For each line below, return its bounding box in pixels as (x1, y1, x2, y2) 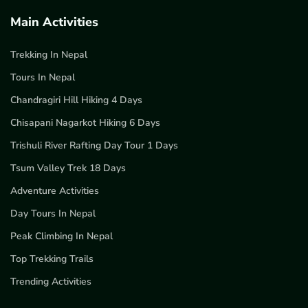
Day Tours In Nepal (10, 207, 96, 221)
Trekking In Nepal (10, 48, 87, 62)
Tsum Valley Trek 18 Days (10, 162, 126, 175)
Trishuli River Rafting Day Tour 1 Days (10, 139, 178, 153)
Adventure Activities (10, 184, 99, 198)
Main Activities (10, 14, 98, 31)
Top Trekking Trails (10, 252, 93, 266)
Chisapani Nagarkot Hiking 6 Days (10, 116, 160, 130)
